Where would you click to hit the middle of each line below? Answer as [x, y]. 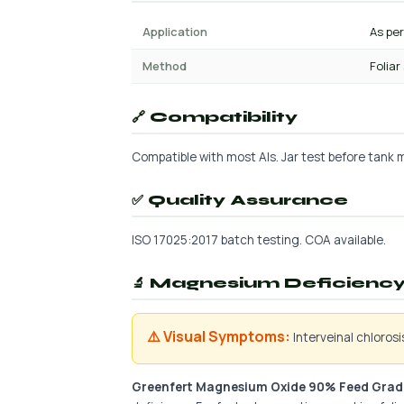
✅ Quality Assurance [240, 200]
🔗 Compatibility [215, 117]
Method [165, 66]
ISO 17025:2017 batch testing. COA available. [259, 240]
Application [175, 32]
